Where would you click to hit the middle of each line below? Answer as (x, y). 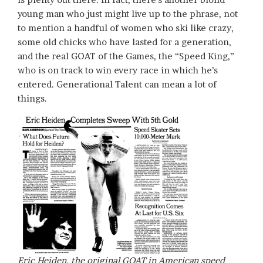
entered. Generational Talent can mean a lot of (117, 85)
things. (32, 99)
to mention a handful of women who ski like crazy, (126, 28)
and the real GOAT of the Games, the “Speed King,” (126, 56)
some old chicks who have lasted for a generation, (124, 42)
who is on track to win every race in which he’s (118, 70)
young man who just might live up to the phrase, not (128, 14)
